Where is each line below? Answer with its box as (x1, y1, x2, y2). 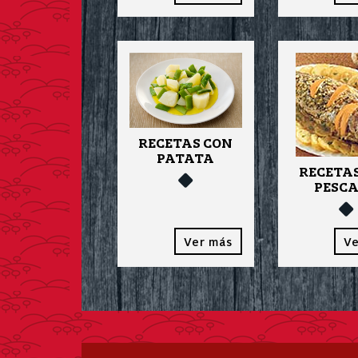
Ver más (183, 234, 233, 249)
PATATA (157, 149, 215, 168)
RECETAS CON (138, 134, 233, 153)
